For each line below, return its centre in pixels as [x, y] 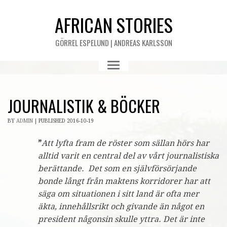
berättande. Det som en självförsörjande [117, 168]
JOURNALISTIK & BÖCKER [84, 105]
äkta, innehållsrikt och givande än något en [121, 206]
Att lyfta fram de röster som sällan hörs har [125, 143]
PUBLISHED [53, 121]
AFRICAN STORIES [113, 25]
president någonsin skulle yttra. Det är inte [121, 219]
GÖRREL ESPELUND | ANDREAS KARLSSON [113, 43]
